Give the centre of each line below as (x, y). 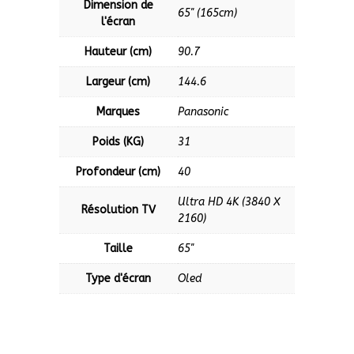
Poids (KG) (119, 142)
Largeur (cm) (119, 82)
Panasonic (203, 112)
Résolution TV (118, 210)
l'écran (119, 22)
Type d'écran (119, 279)
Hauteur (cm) (119, 52)
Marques (119, 112)
